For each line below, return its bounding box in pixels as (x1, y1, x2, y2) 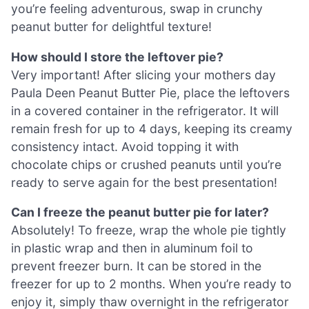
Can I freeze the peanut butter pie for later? (11, 205, 269, 220)
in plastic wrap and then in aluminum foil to (11, 241, 253, 256)
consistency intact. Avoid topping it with (11, 139, 239, 154)
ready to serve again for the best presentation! (11, 175, 277, 190)
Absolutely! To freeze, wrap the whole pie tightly (11, 223, 286, 238)
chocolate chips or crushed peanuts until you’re (11, 157, 281, 172)
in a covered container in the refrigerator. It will (11, 103, 279, 118)
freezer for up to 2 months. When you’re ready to (11, 277, 292, 292)
